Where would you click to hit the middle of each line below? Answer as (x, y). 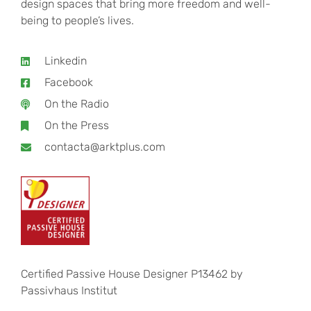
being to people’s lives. (77, 20)
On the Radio (76, 104)
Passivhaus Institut (69, 290)
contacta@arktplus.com (104, 147)
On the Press (76, 126)
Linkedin (65, 61)
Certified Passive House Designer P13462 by (132, 274)
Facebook (68, 83)
